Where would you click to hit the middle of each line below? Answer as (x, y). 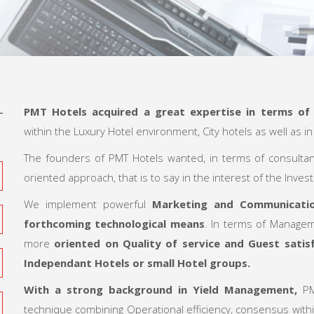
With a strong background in (108, 290)
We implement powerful (88, 204)
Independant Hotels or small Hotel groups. (137, 263)
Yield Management (243, 290)
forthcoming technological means (114, 224)
